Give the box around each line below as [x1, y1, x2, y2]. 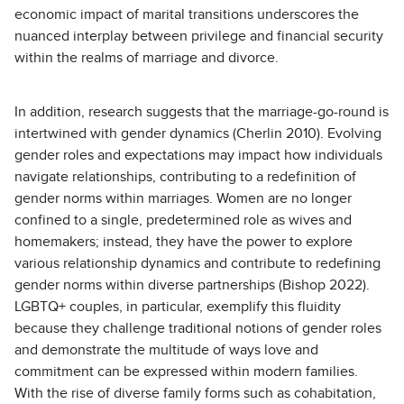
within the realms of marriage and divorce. [14, 50, 279, 65]
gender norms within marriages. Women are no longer [14, 191, 352, 206]
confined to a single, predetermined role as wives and [14, 213, 352, 227]
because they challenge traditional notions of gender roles [14, 321, 381, 335]
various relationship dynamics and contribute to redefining [14, 256, 381, 271]
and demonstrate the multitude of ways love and [14, 343, 318, 357]
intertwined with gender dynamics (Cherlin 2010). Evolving [14, 126, 381, 141]
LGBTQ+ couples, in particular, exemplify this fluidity [14, 299, 341, 314]
